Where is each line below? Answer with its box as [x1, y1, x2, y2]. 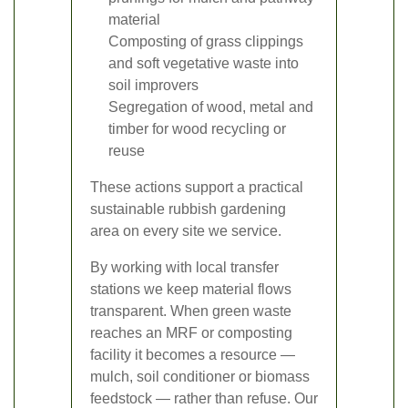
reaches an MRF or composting [90, 324, 292, 341]
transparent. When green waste [90, 302, 291, 319]
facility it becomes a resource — [90, 346, 295, 362]
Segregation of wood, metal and [108, 98, 313, 115]
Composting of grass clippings [108, 33, 303, 49]
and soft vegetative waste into [108, 55, 299, 71]
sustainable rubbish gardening [90, 200, 286, 217]
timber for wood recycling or [108, 120, 286, 137]
